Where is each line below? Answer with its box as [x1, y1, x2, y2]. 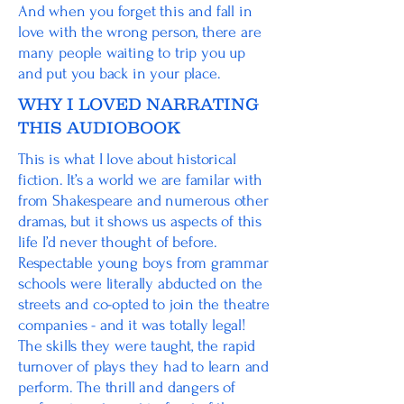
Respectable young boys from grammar [18, 254, 269, 271]
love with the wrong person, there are [18, 23, 262, 41]
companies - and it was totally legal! [18, 317, 246, 334]
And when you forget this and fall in [18, 3, 252, 20]
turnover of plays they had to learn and [18, 358, 269, 375]
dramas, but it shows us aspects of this [18, 213, 262, 230]
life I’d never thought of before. [18, 234, 218, 251]
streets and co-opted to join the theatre [18, 296, 270, 313]
